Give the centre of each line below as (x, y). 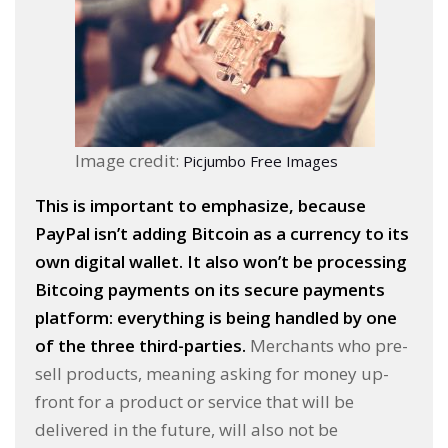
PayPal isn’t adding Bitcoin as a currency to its (222, 233)
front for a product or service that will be (194, 401)
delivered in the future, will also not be (186, 429)
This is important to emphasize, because (200, 205)
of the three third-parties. (140, 345)
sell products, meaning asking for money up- (212, 373)
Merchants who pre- (327, 345)
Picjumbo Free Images (260, 160)
